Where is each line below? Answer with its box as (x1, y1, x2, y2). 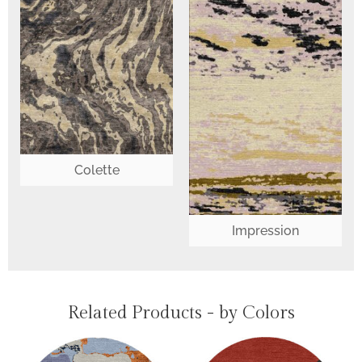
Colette (74, 162, 120, 178)
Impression (232, 222, 299, 238)
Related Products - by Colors (67, 301, 295, 323)
